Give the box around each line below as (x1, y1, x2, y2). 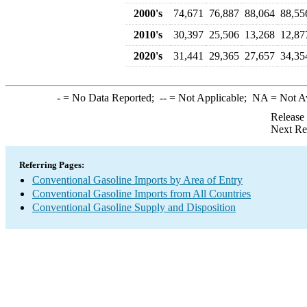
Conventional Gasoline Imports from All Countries (32, 188, 251, 199)
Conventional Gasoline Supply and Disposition (32, 201, 236, 213)
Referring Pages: (19, 160, 84, 170)
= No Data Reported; (60, 92, 160, 103)
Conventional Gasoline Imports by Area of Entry (32, 174, 243, 186)
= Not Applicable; (166, 92, 252, 103)
